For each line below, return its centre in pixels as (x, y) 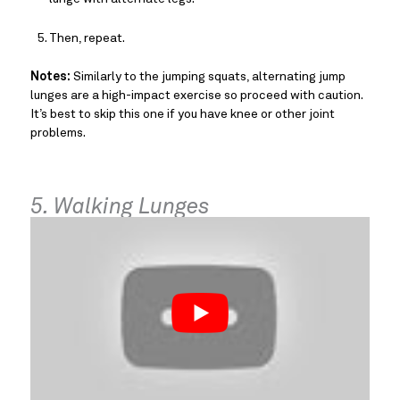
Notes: (50, 77)
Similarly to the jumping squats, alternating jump (208, 77)
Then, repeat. (87, 39)
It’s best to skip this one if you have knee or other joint (183, 115)
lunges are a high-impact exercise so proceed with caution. (196, 96)
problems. (58, 133)
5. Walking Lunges (120, 207)
